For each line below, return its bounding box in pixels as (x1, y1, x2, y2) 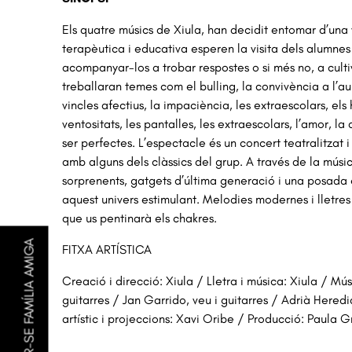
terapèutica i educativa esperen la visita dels (62, 41, 307, 57)
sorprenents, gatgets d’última (62, 173, 221, 189)
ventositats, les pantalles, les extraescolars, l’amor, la (62, 116, 349, 132)
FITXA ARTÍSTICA (62, 242, 152, 258)
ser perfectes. (62, 135, 139, 151)
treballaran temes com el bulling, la (62, 79, 256, 94)
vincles (62, 97, 102, 113)
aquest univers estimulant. (62, 192, 203, 207)
